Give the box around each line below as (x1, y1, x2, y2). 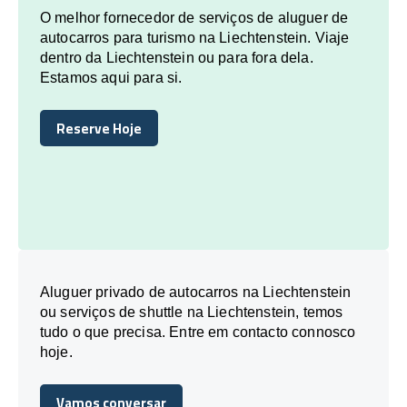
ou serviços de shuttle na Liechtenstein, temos (40, 303, 343, 320)
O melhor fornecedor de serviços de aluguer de (40, 9, 349, 25)
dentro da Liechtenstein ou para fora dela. (40, 49, 313, 65)
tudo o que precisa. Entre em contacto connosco (40, 323, 356, 340)
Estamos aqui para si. (40, 69, 183, 85)
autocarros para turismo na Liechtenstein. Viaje (40, 29, 350, 45)
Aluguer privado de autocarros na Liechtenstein (40, 283, 352, 300)
